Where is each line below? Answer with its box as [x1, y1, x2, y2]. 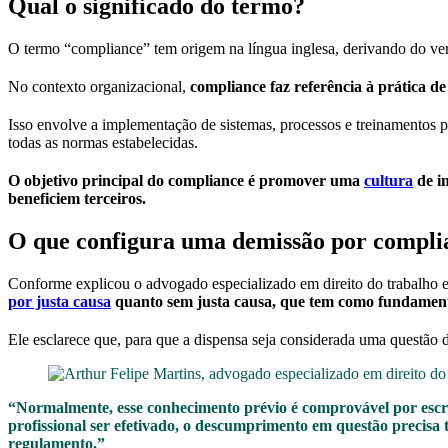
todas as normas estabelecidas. [8, 134, 202, 152]
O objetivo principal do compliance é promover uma [8, 172, 364, 190]
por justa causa [8, 292, 111, 310]
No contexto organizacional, [8, 78, 190, 96]
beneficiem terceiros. [8, 190, 146, 208]
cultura [364, 172, 413, 190]
